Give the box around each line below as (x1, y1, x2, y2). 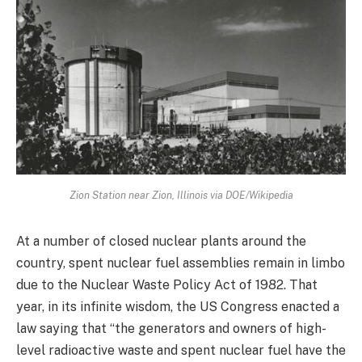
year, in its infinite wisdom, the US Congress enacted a (16, 299, 339, 315)
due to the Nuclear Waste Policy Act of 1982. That (16, 277, 318, 293)
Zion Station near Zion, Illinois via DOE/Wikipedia (69, 189, 293, 202)
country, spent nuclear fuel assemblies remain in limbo (16, 255, 345, 271)
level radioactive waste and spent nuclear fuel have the (16, 343, 346, 359)
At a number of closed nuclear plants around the (16, 234, 306, 250)
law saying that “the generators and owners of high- (16, 321, 326, 337)
